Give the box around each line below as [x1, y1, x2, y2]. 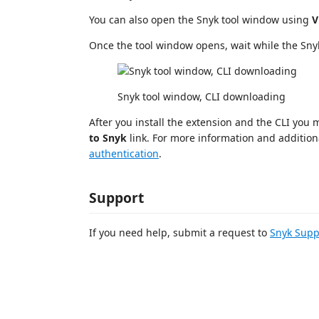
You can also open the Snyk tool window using [89, 13, 312, 26]
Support [89, 187, 144, 207]
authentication [89, 147, 159, 160]
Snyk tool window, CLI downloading [117, 90, 286, 103]
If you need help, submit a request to [89, 225, 270, 239]
